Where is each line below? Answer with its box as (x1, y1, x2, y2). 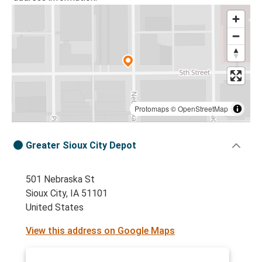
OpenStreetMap (178, 104, 228, 114)
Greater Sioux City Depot (26, 140, 136, 151)
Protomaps (135, 104, 169, 114)
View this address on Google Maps (26, 225, 175, 237)
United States (26, 202, 84, 213)
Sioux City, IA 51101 (26, 188, 108, 199)
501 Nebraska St (26, 174, 95, 185)
